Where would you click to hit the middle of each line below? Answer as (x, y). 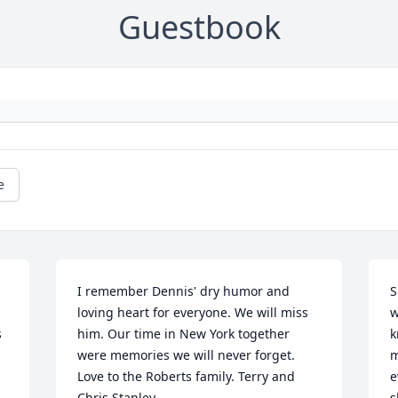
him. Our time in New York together (184, 334)
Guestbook (199, 28)
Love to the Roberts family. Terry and (187, 377)
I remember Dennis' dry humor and (184, 291)
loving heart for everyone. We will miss (193, 313)
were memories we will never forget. (187, 355)
